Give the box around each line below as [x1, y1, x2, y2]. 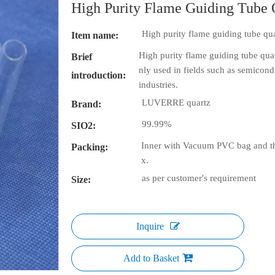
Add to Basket [123, 253, 179, 263]
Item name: [71, 30, 118, 41]
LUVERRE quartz [142, 98, 211, 107]
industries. [139, 80, 178, 90]
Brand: [71, 99, 101, 109]
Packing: [71, 142, 108, 152]
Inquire [136, 221, 164, 231]
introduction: [71, 70, 126, 80]
